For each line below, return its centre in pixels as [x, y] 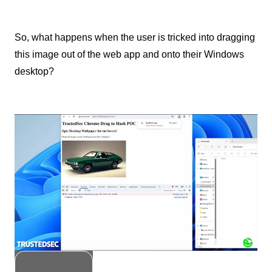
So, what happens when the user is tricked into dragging [135, 37]
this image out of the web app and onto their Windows [129, 54]
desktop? [34, 71]
